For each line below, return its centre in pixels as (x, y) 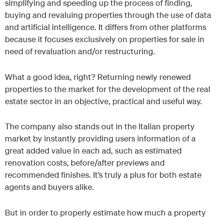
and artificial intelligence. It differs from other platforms (106, 27)
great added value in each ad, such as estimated (93, 151)
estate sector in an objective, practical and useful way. (103, 101)
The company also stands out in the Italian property (100, 126)
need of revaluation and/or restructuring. (81, 51)
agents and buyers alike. (49, 187)
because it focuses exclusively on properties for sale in (105, 39)
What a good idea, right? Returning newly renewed (98, 77)
